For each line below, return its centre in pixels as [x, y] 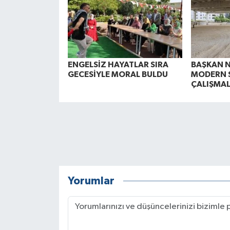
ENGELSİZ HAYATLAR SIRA [118, 64]
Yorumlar [91, 181]
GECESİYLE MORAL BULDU [118, 74]
